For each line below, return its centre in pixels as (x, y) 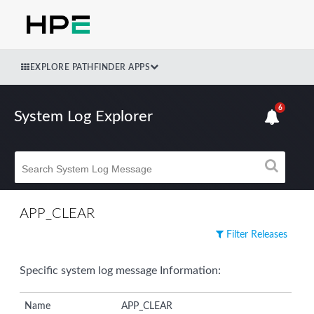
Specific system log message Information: (120, 270)
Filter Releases (255, 234)
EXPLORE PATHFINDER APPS (90, 67)
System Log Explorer (83, 117)
